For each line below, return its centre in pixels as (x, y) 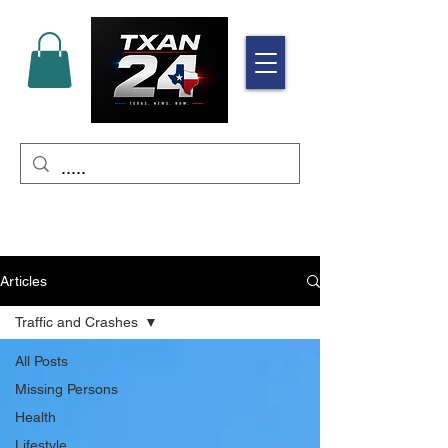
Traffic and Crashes (76, 322)
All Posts (41, 361)
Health (35, 417)
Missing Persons (66, 389)
